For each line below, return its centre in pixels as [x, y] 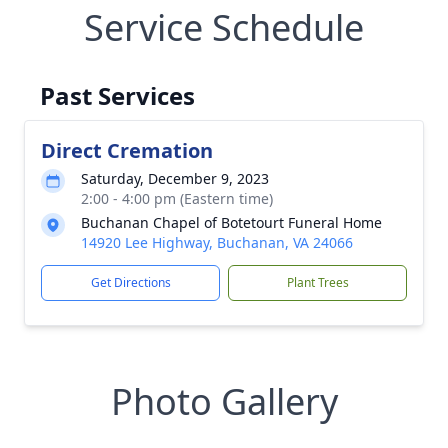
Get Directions [130, 282]
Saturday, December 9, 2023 [175, 178]
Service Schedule [224, 27]
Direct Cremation [127, 150]
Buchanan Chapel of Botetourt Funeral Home [231, 222]
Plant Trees [317, 282]
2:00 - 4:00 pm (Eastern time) [177, 198]
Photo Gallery [224, 401]
